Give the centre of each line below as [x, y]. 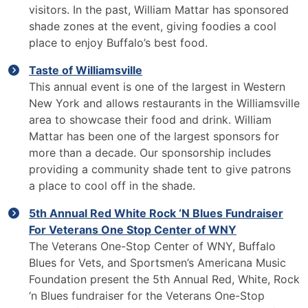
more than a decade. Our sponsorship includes [150, 153]
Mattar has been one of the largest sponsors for [154, 136]
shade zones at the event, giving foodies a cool [153, 26]
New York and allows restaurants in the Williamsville [164, 103]
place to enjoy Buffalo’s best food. [118, 43]
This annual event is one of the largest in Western [157, 87]
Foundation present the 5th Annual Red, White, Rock [164, 279]
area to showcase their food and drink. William [150, 120]
